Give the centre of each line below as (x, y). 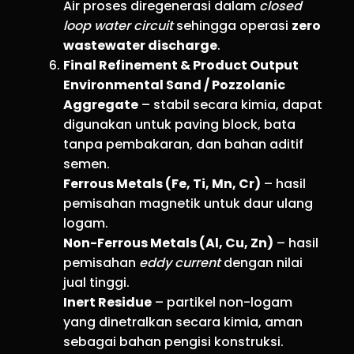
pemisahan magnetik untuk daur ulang (188, 203)
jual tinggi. (96, 282)
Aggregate (101, 104)
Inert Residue (107, 302)
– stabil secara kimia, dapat (230, 104)
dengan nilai (262, 262)
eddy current (180, 262)
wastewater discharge (140, 45)
